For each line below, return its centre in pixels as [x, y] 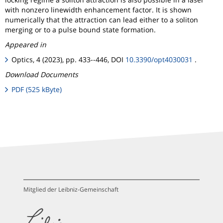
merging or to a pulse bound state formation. [80, 30]
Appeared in [26, 45]
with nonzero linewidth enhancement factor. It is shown [98, 10]
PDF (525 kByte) [37, 90]
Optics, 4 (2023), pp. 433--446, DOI [69, 60]
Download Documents [42, 75]
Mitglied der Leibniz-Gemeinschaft [71, 190]
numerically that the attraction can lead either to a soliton [102, 20]
